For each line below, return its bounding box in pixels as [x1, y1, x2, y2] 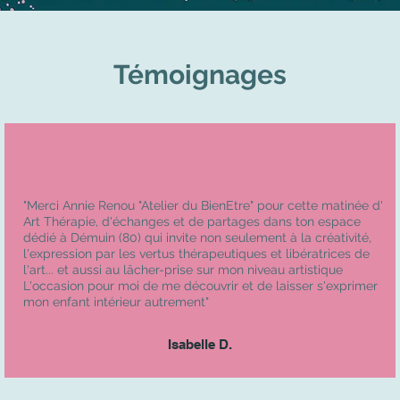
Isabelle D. [167, 336, 232, 352]
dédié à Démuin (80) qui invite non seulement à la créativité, [23, 229, 371, 245]
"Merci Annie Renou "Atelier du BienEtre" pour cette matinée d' [23, 197, 383, 212]
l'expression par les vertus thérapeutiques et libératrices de [23, 246, 370, 261]
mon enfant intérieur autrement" [23, 294, 209, 309]
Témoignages [112, 58, 287, 90]
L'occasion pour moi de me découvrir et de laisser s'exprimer [23, 278, 378, 293]
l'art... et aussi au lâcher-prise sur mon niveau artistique [23, 262, 343, 277]
